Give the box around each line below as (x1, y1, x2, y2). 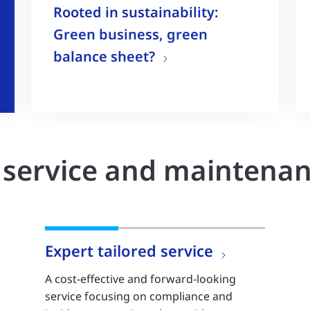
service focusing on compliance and (45, 289, 233, 304)
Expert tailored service (45, 240, 214, 262)
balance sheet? (53, 46, 156, 66)
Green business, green (53, 24, 208, 44)
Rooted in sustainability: (53, 2, 219, 21)
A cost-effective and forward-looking (45, 271, 237, 287)
